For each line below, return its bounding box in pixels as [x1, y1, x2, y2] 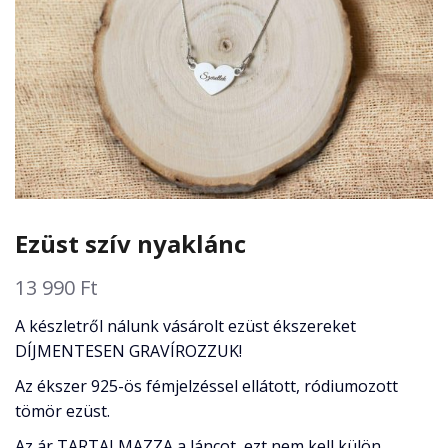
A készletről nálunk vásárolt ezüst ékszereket [15, 315, 356, 338]
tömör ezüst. [15, 400, 110, 423]
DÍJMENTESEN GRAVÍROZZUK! [15, 340, 242, 363]
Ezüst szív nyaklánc [15, 227, 246, 261]
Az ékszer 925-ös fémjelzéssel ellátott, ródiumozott [15, 375, 398, 398]
